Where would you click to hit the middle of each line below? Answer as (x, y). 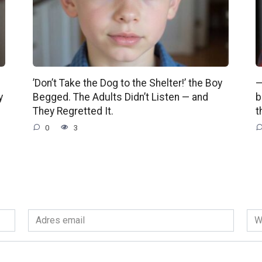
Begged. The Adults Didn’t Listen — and (120, 97)
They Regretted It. (73, 111)
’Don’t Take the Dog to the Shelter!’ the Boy (127, 83)
